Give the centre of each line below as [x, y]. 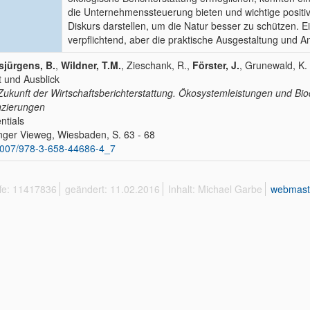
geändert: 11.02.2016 [112, 189]
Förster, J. [216, 65]
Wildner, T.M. [91, 65]
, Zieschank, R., [157, 65]
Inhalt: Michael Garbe [215, 189]
